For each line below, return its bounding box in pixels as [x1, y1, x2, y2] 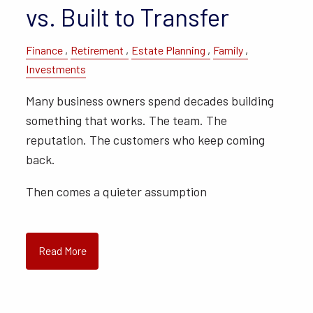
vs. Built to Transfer [26, 1, 230, 31]
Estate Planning [131, 43, 206, 57]
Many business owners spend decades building [26, 93, 275, 109]
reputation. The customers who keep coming [26, 132, 265, 148]
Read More [38, 245, 87, 258]
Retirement [71, 43, 124, 57]
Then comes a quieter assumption [26, 184, 208, 200]
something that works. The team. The [26, 112, 228, 129]
